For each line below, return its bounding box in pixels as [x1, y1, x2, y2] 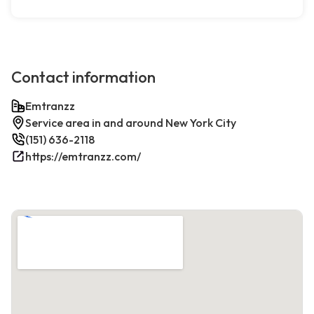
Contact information [11, 67, 156, 88]
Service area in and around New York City [25, 116, 236, 130]
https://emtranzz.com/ [25, 149, 141, 164]
